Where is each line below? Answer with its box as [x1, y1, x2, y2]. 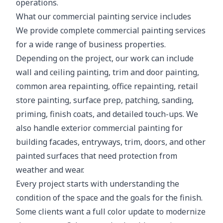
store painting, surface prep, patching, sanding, [16, 95, 194, 106]
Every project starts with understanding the [16, 178, 179, 189]
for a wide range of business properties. [16, 39, 166, 50]
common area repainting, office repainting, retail [16, 81, 198, 92]
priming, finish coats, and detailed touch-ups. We [16, 109, 198, 119]
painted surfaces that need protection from [16, 150, 177, 161]
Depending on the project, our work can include [16, 53, 194, 64]
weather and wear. [16, 164, 84, 175]
